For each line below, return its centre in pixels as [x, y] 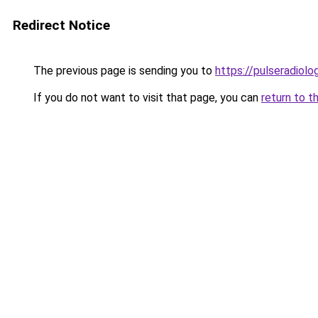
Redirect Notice [61, 25]
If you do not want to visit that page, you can [146, 98]
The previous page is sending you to [123, 71]
